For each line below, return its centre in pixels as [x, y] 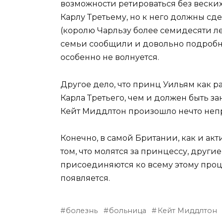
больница [128, 210]
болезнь [82, 210]
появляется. [85, 178]
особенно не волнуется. [110, 57]
